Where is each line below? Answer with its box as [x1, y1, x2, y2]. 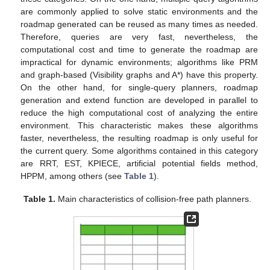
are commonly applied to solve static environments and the [20, 7, 258, 17]
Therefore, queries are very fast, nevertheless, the [20, 32, 258, 42]
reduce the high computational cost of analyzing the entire [20, 108, 258, 118]
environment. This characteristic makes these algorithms [20, 121, 258, 131]
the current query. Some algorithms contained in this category [20, 146, 258, 156]
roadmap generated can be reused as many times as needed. [20, 19, 258, 30]
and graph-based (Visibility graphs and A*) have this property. [20, 70, 258, 80]
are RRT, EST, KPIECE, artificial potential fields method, [20, 159, 258, 169]
